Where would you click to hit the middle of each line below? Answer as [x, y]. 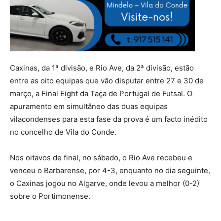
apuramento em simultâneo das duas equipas [89, 106]
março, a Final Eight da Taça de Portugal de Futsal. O [101, 93]
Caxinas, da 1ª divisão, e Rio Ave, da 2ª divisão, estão [102, 68]
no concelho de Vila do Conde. [63, 132]
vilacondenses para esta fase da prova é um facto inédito [109, 119]
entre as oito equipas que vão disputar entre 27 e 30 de [107, 80]
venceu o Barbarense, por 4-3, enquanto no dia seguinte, [110, 170]
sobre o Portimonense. [50, 196]
